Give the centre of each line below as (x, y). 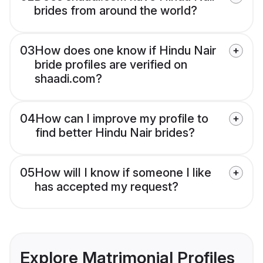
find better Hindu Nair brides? (115, 133)
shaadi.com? (68, 79)
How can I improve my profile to (122, 119)
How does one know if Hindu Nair (125, 51)
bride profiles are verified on (111, 65)
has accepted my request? (107, 187)
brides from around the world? (116, 11)
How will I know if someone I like (123, 173)
